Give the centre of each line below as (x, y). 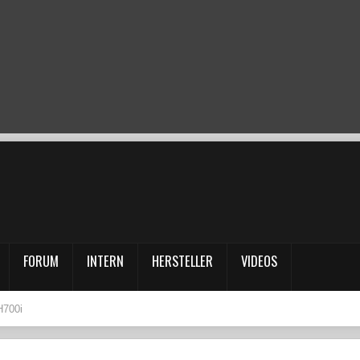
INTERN (105, 261)
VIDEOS (259, 261)
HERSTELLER (182, 261)
